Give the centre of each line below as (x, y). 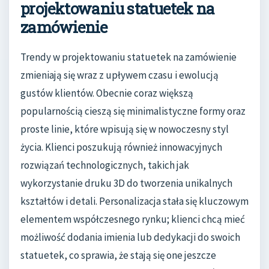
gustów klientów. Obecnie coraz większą (107, 93)
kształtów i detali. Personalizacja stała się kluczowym (134, 201)
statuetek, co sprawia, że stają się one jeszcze (118, 255)
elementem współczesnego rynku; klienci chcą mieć (133, 219)
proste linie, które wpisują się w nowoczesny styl (125, 129)
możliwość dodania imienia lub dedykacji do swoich (130, 237)
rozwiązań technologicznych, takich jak (105, 165)
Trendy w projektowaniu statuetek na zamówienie (128, 57)
